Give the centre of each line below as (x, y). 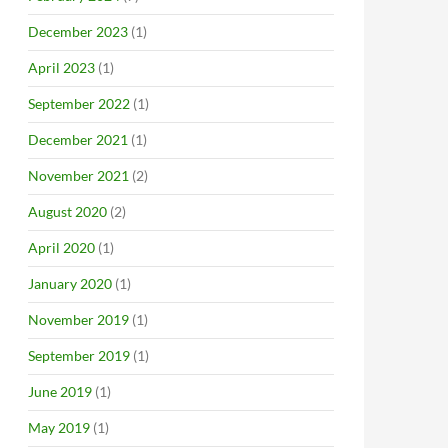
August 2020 (67, 211)
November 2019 (78, 319)
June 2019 (60, 391)
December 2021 (78, 139)
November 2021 (78, 175)
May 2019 (59, 427)
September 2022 (79, 103)
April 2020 (61, 247)
